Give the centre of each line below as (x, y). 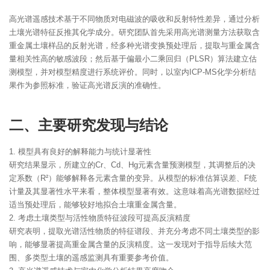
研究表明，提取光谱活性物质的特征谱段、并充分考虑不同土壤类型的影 (134, 231)
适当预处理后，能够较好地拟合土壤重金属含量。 (95, 204)
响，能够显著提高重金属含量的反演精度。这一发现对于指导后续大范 (130, 244)
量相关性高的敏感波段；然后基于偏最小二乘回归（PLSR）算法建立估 (133, 58)
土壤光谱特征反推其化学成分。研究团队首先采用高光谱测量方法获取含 (134, 32)
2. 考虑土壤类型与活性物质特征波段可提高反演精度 (100, 218)
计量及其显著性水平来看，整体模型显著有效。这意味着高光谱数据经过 (134, 191)
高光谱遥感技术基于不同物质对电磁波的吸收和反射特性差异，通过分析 (134, 19)
